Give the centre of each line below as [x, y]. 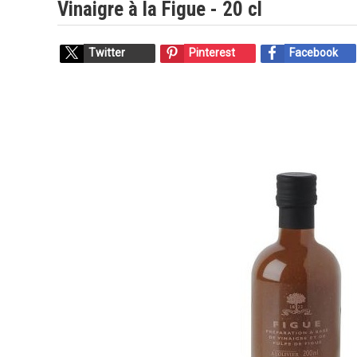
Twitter [107, 53]
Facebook [314, 53]
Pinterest [212, 53]
